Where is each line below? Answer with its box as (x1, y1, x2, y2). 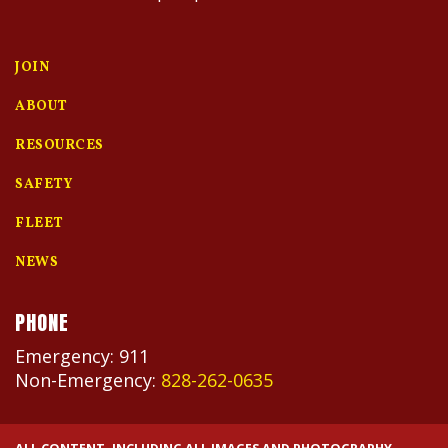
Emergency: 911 (15, 344, 149, 369)
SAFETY (15, 175, 72, 195)
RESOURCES (15, 136, 104, 156)
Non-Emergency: (15, 368, 161, 393)
